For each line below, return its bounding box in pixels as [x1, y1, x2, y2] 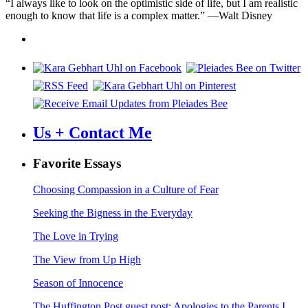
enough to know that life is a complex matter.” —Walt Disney [5, 9, 272, 21]
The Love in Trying [33, 230, 118, 243]
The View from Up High [33, 254, 141, 266]
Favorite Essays [33, 155, 121, 170]
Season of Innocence [33, 277, 123, 289]
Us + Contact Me [33, 123, 152, 142]
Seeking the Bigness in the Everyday [33, 207, 192, 219]
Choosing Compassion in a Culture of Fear [33, 184, 219, 196]
